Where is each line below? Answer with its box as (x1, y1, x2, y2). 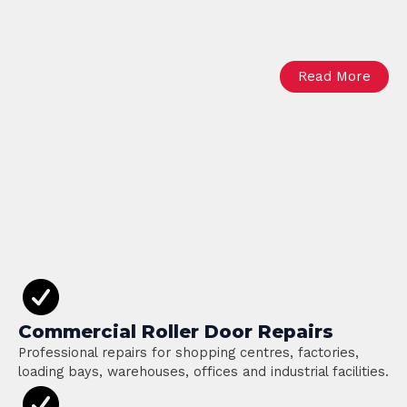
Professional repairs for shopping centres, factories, (18, 344, 359, 361)
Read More (298, 68, 371, 84)
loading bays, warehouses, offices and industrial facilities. (18, 363, 389, 380)
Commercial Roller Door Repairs (18, 321, 333, 342)
